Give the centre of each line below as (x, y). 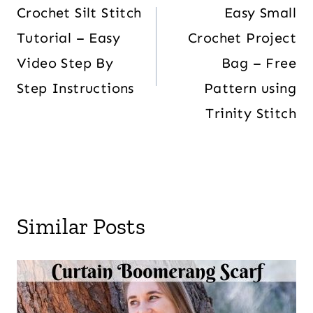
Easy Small (260, 12)
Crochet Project (242, 37)
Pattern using (250, 88)
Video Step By (65, 63)
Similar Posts (81, 226)
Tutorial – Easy (68, 37)
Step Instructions (75, 88)
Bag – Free (259, 63)
